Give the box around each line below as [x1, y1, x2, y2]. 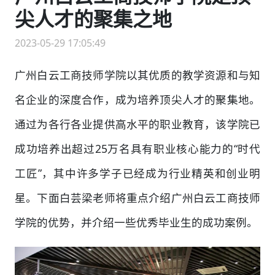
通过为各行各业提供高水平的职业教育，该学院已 [15, 117, 260, 132]
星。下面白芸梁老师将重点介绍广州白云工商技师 [15, 190, 260, 206]
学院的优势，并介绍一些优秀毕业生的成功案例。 [15, 215, 258, 230]
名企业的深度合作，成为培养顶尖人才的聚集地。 [15, 92, 260, 107]
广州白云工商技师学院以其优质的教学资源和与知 [15, 68, 260, 83]
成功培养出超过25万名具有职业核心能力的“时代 [15, 141, 260, 157]
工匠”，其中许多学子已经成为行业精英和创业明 [15, 166, 260, 181]
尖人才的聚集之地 [15, 6, 172, 33]
